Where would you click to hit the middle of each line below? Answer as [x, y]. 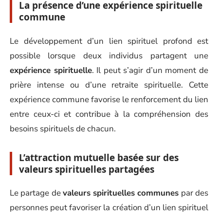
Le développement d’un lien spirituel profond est [109, 41]
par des [194, 193]
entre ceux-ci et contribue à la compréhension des [109, 114]
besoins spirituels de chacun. [63, 128]
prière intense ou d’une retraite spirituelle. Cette [109, 85]
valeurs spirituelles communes [121, 193]
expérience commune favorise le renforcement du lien [109, 99]
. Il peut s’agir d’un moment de [150, 70]
